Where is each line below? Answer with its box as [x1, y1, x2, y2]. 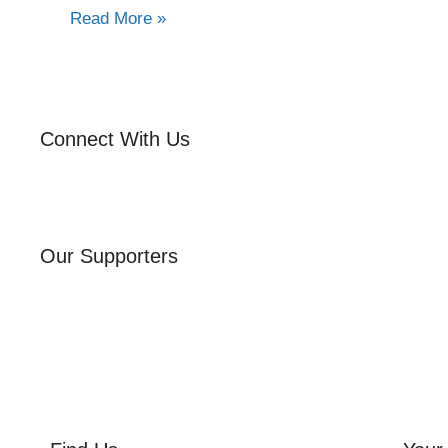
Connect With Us [40, 128, 190, 150]
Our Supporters [40, 245, 178, 267]
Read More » [70, 9, 166, 28]
